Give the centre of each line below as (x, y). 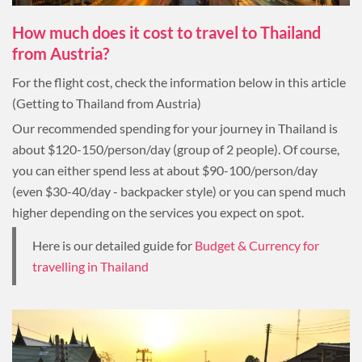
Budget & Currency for (257, 245)
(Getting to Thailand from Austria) (107, 103)
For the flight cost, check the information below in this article (179, 82)
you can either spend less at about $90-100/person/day (165, 170)
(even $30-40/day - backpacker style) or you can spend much (179, 191)
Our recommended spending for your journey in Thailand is (175, 128)
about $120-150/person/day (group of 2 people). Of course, (176, 149)
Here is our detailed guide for (114, 245)
